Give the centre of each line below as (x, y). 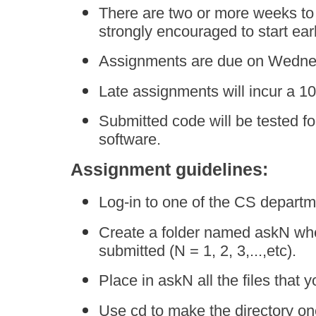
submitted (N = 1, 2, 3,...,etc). (197, 250)
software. (130, 140)
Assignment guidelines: (169, 169)
